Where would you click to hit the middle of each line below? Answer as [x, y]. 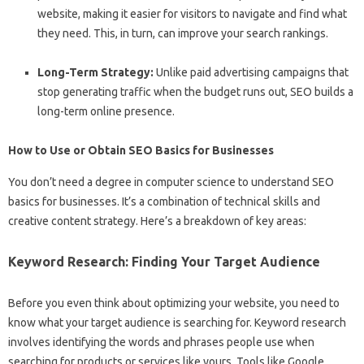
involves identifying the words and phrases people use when [161, 342]
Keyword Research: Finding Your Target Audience [164, 262]
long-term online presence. [106, 111]
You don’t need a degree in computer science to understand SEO [171, 182]
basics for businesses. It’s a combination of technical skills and [164, 201]
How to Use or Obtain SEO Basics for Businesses [141, 150]
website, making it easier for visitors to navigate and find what [192, 14]
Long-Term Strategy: [95, 72]
